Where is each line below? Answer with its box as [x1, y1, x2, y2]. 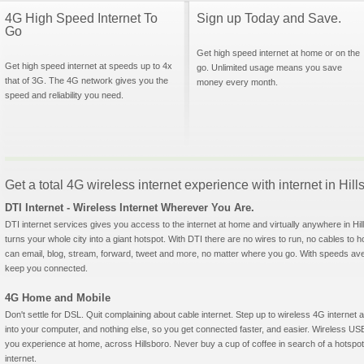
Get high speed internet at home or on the [197, 48, 360, 58]
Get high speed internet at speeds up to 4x [5, 61, 172, 71]
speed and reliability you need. [5, 90, 123, 100]
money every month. [197, 77, 278, 87]
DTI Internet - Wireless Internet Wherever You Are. [5, 201, 254, 214]
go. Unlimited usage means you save [197, 63, 342, 72]
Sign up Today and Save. [197, 11, 341, 25]
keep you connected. [5, 263, 88, 273]
